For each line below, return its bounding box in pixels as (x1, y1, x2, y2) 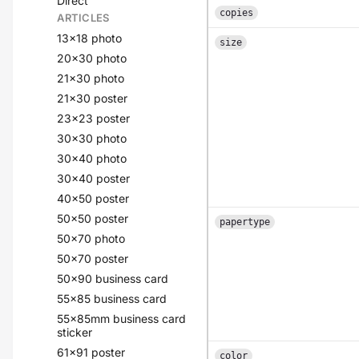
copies (220, 7, 254, 18)
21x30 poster (57, 91, 128, 105)
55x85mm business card (57, 312, 187, 325)
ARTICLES (57, 11, 110, 24)
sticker (57, 325, 93, 339)
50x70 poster (57, 252, 129, 265)
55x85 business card (57, 292, 167, 305)
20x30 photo (57, 51, 127, 65)
